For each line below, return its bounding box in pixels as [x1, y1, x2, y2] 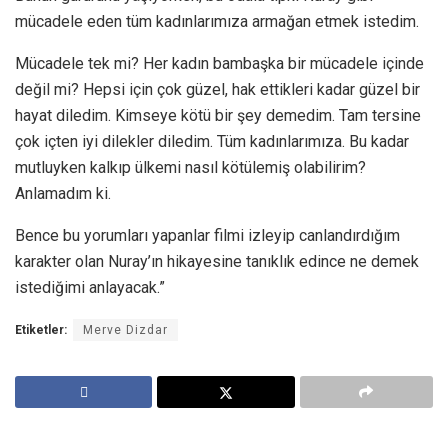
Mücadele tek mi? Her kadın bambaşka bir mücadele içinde [15, 53, 424, 73]
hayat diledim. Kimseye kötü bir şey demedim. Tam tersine [15, 105, 421, 125]
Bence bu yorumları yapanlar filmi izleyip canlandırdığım [15, 225, 400, 245]
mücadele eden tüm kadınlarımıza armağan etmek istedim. [15, 11, 419, 31]
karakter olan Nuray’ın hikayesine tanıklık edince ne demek [15, 251, 419, 271]
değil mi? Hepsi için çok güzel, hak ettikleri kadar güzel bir [15, 79, 420, 99]
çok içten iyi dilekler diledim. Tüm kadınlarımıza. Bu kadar [15, 131, 409, 151]
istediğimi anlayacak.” [15, 277, 165, 297]
